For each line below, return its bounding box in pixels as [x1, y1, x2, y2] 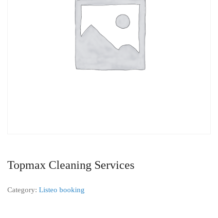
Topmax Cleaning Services [7, 159, 134, 171]
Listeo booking [39, 186, 85, 194]
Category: [7, 186, 39, 194]
